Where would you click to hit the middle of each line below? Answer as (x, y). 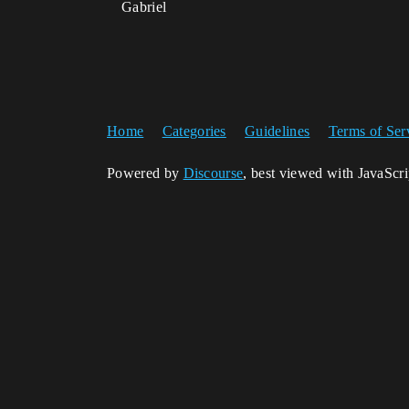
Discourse (213, 173)
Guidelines (278, 131)
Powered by (145, 173)
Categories (194, 131)
